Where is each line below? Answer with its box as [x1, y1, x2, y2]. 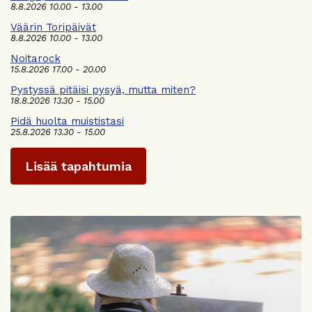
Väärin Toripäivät [10, 20, 96, 33]
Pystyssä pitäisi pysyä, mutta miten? [10, 83, 196, 96]
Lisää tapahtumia [25, 158, 132, 173]
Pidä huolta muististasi [10, 114, 124, 127]
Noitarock [10, 52, 61, 65]
